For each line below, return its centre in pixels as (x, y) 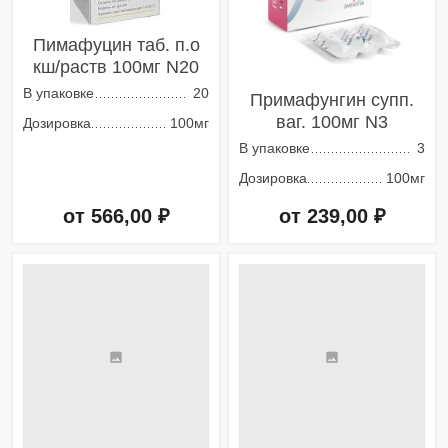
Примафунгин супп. (332, 100)
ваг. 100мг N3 (332, 122)
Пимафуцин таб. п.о (116, 45)
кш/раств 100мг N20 (116, 67)
